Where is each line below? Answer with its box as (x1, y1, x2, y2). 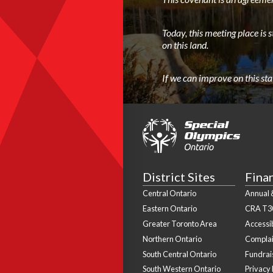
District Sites (142, 169, 215, 185)
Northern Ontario (142, 233, 202, 244)
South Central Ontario (142, 249, 216, 259)
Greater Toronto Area (142, 218, 217, 229)
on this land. (161, 38, 208, 51)
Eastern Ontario (142, 204, 197, 214)
